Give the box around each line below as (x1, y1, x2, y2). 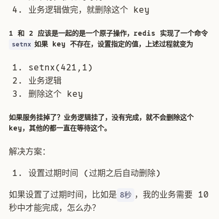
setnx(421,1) (28, 61, 93, 74)
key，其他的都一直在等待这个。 (9, 123, 111, 134)
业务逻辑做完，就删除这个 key (28, 3, 150, 16)
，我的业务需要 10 (134, 188, 209, 201)
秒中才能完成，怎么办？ (9, 201, 100, 214)
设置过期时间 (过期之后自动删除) (28, 166, 161, 179)
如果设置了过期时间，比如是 (9, 188, 117, 201)
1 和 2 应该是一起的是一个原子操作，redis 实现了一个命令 (9, 28, 208, 39)
